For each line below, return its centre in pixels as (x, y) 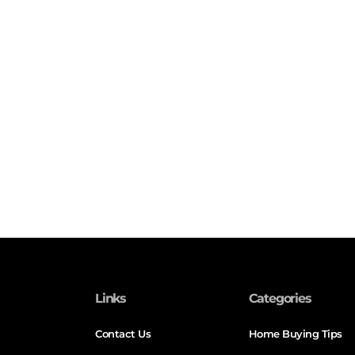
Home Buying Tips (295, 334)
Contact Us (123, 334)
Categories (280, 299)
